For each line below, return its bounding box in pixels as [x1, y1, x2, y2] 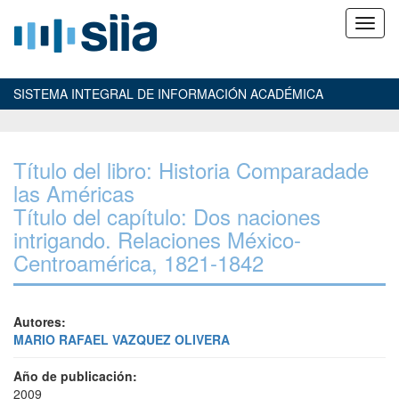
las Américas [13, 177, 134, 208]
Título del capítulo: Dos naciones [13, 200, 321, 232]
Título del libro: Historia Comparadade [13, 154, 369, 185]
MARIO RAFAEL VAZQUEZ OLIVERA [13, 330, 230, 348]
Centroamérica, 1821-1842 [13, 247, 264, 278]
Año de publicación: [13, 367, 137, 385]
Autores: [13, 313, 66, 330]
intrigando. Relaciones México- [13, 224, 301, 255]
